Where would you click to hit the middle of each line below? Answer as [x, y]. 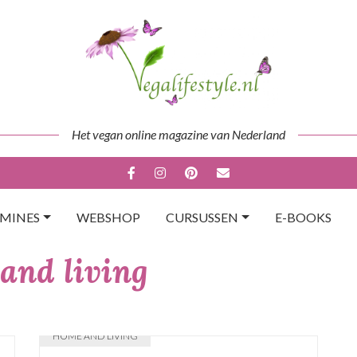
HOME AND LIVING [95, 336]
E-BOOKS [303, 217]
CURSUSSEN [202, 217]
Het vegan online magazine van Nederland [178, 134]
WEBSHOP [108, 217]
